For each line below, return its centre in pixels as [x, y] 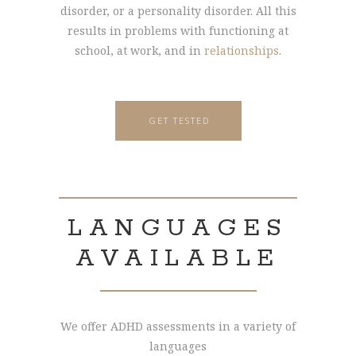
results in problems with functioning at [178, 30]
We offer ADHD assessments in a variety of [178, 326]
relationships [242, 50]
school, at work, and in [139, 50]
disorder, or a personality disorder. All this [178, 10]
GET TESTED [179, 120]
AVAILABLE [178, 258]
